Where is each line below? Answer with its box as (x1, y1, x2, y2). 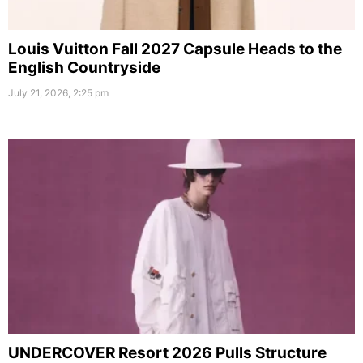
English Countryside (8, 58, 160, 78)
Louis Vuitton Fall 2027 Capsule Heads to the (8, 40, 342, 59)
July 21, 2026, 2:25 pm (8, 87, 109, 100)
